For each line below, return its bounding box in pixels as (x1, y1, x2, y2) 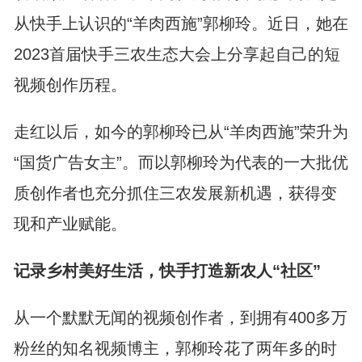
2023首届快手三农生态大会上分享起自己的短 (13, 45, 340, 63)
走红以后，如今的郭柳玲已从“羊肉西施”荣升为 (13, 123, 348, 141)
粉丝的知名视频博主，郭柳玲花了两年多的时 (13, 339, 337, 357)
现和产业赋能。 (13, 215, 127, 233)
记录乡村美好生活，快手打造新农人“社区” (13, 262, 321, 280)
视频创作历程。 (13, 76, 127, 94)
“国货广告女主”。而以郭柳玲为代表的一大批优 (13, 154, 348, 171)
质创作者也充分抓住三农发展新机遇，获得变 (13, 184, 337, 202)
